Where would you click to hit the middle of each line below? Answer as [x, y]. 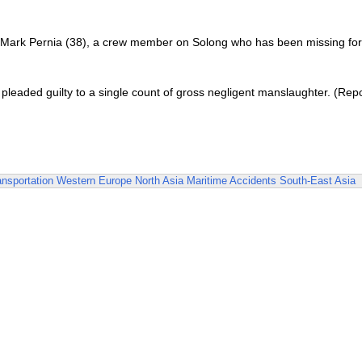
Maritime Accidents [232, 181]
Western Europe [94, 181]
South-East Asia [318, 181]
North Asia [159, 181]
